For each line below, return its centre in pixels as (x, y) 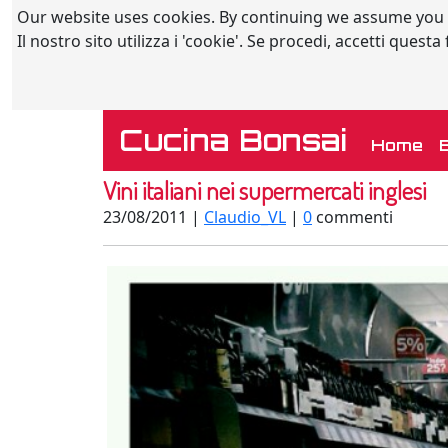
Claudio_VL (245, 217)
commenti (352, 217)
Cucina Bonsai (233, 140)
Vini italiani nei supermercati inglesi (264, 190)
